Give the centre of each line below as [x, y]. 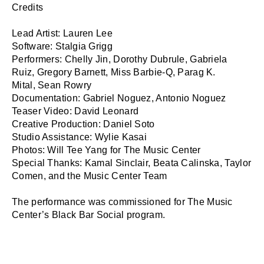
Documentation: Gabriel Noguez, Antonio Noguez [119, 98]
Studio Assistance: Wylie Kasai [79, 137]
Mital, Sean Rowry [52, 85]
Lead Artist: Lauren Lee [62, 34]
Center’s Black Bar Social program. [89, 215]
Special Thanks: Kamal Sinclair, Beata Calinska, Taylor [132, 163]
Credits [28, 8]
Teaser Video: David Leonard [75, 111]
